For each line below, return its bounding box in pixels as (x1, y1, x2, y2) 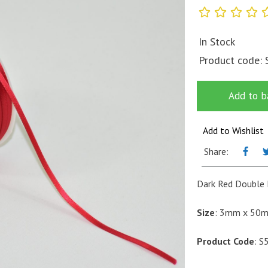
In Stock (199, 34, 235, 48)
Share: (204, 145, 229, 157)
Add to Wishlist (203, 124, 264, 136)
